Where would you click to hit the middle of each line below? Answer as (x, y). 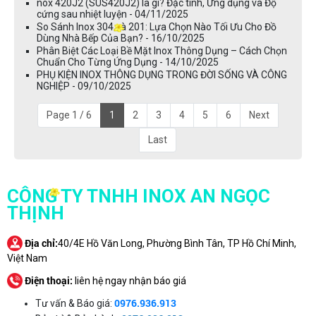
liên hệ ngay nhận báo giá (129, 280)
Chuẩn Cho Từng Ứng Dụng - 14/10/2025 (128, 62)
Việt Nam (27, 258)
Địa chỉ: (41, 243)
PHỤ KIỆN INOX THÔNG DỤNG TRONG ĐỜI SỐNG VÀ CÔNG (162, 74)
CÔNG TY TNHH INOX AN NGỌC (139, 196)
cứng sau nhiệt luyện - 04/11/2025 (113, 14)
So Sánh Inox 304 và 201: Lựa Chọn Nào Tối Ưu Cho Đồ (157, 26)
